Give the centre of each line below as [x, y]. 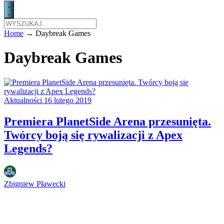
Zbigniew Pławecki [35, 183]
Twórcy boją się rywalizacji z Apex [93, 135]
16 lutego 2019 [68, 100]
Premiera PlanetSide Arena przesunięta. [107, 121]
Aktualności [24, 100]
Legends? [28, 148]
